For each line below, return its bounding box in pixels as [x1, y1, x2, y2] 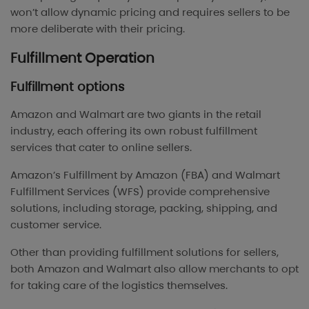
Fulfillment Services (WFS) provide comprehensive [10, 183, 270, 199]
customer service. [10, 217, 101, 232]
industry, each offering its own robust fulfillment [10, 123, 257, 138]
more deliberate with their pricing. [10, 21, 185, 36]
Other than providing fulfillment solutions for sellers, [10, 244, 279, 259]
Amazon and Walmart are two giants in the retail [10, 106, 261, 121]
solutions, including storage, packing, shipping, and [10, 200, 277, 215]
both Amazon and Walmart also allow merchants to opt [10, 261, 299, 276]
